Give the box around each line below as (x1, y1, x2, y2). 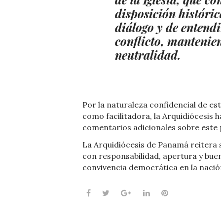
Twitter (109, 187, 139, 197)
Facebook (90, 187, 126, 197)
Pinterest (167, 187, 203, 197)
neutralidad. (115, 46, 181, 63)
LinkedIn (149, 187, 183, 197)
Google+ (131, 187, 163, 197)
